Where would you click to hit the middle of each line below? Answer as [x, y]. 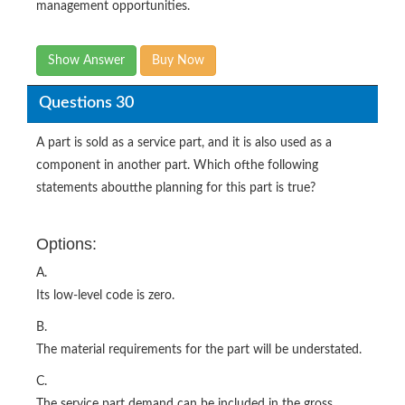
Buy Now [178, 60]
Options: [66, 244]
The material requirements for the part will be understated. [199, 349]
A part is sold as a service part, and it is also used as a [184, 142]
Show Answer [86, 60]
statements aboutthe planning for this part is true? [176, 188]
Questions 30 [86, 104]
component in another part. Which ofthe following [177, 165]
